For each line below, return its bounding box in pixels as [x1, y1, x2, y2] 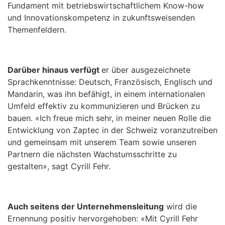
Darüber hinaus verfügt [8, 65, 101, 75]
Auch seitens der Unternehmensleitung [8, 201, 164, 212]
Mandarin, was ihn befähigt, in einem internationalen [8, 89, 205, 99]
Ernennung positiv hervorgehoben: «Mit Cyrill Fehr [8, 213, 198, 224]
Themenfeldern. [8, 25, 66, 35]
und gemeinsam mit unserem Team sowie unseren [8, 137, 196, 148]
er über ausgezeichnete [101, 65, 190, 75]
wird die [164, 201, 197, 212]
